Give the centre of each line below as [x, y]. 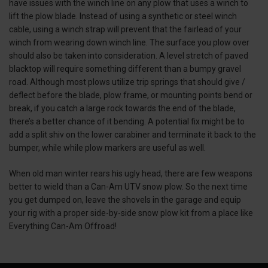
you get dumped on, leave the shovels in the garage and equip [125, 200]
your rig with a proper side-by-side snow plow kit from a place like [131, 213]
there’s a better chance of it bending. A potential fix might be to [127, 122]
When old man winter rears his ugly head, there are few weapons [131, 174]
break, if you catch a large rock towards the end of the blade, [122, 109]
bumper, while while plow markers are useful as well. [107, 148]
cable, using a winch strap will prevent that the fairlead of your [125, 30]
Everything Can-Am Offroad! [63, 226]
